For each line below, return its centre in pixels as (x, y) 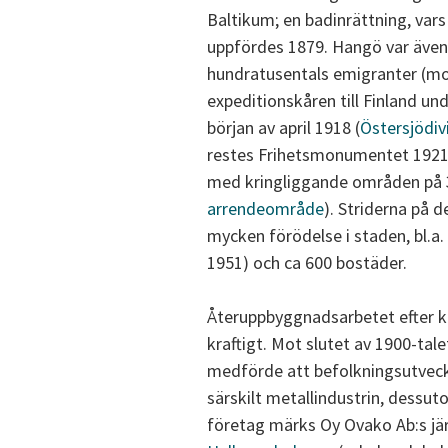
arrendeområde (265, 209)
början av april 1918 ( (283, 128)
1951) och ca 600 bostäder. (307, 263)
